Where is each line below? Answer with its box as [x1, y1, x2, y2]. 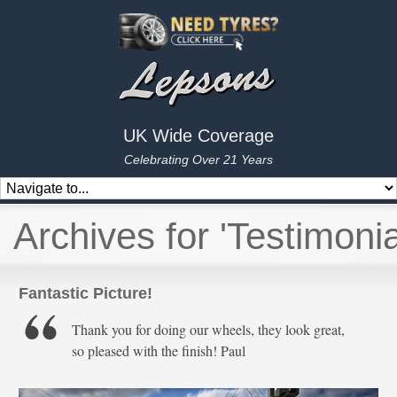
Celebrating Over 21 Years [124, 152, 273, 167]
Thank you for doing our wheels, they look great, [72, 320, 346, 339]
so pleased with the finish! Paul [72, 341, 246, 360]
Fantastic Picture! [19, 284, 153, 302]
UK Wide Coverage [123, 126, 274, 146]
